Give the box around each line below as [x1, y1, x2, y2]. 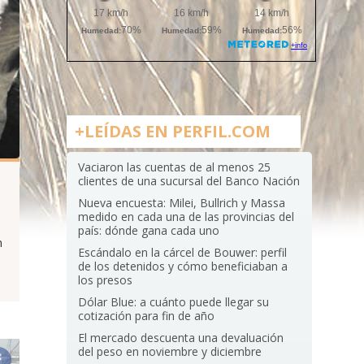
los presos [78, 272, 133, 288]
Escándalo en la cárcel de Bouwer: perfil [78, 245, 288, 260]
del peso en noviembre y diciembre [78, 344, 262, 359]
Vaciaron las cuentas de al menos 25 [78, 159, 271, 175]
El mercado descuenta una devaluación [78, 330, 284, 345]
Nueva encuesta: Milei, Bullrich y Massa [78, 195, 286, 210]
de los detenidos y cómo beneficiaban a [78, 258, 288, 274]
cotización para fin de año [78, 308, 215, 323]
